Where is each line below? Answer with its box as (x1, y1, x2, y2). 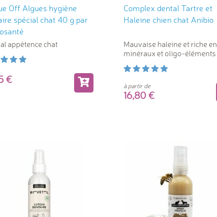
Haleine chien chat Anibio (191, 14, 214, 25)
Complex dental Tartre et (124, 2, 213, 13)
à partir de (124, 81, 150, 90)
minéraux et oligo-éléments (124, 48, 216, 58)
